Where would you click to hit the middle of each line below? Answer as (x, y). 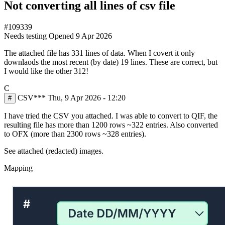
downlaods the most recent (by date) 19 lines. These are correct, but (111, 62)
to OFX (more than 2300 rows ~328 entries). (75, 134)
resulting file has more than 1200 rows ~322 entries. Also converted (111, 125)
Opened (62, 36)
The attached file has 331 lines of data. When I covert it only (99, 53)
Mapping (18, 168)
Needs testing (25, 36)
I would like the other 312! (46, 71)
